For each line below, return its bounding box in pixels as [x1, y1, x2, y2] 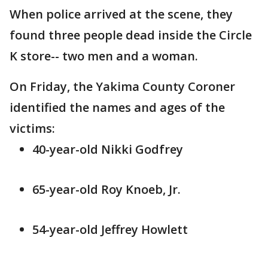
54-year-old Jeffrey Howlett [32, 221, 188, 237]
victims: [10, 120, 55, 136]
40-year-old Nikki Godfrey [32, 141, 183, 157]
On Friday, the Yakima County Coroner [10, 78, 235, 95]
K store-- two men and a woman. [10, 48, 198, 64]
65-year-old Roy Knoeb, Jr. [32, 181, 184, 197]
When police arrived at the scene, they [10, 6, 233, 22]
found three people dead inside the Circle [10, 27, 252, 43]
